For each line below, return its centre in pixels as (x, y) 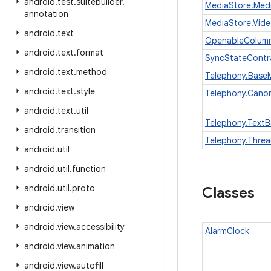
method (92, 72)
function (89, 169)
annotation (46, 14)
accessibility (100, 227)
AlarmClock (227, 231)
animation (96, 246)
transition (77, 130)
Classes (228, 193)
